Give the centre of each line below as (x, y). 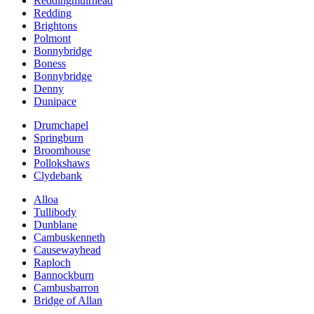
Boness (50, 63)
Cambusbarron (66, 287)
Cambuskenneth (69, 237)
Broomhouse (62, 150)
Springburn (59, 137)
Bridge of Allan (68, 300)
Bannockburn (64, 275)
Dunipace (55, 101)
